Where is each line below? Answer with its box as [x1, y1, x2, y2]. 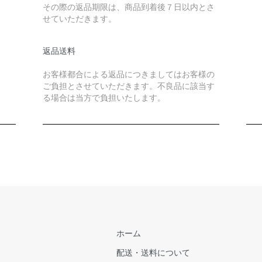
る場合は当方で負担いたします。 [42, 93, 166, 102]
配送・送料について [116, 248, 190, 257]
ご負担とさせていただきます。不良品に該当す [42, 81, 215, 91]
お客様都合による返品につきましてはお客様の [42, 70, 215, 79]
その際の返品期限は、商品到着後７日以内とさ [42, 2, 215, 12]
